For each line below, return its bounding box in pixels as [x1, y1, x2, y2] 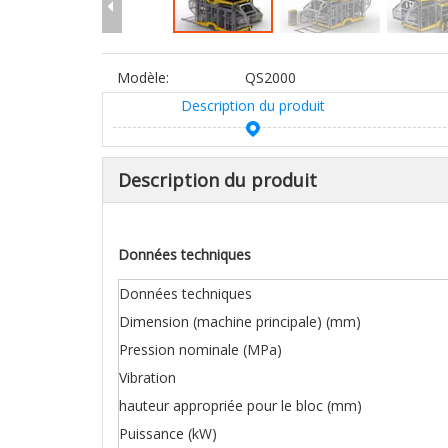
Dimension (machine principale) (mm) [119, 311, 361, 331]
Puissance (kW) [119, 423, 217, 443]
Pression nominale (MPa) [119, 339, 282, 359]
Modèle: [117, 67, 169, 87]
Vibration [119, 367, 176, 387]
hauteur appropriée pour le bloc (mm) [119, 395, 362, 415]
